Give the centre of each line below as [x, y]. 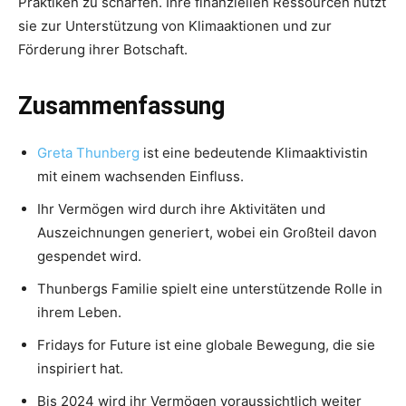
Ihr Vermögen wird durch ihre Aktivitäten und [181, 208]
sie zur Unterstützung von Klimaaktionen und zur [175, 25]
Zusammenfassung [121, 106]
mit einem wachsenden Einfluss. [140, 176]
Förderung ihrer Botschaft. [103, 49]
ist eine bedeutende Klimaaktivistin [254, 152]
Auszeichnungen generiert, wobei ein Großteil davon [207, 232]
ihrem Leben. [79, 312]
